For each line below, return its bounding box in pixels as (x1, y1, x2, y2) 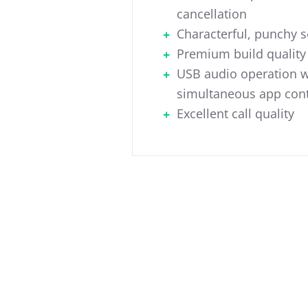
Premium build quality (177, 45, 306, 63)
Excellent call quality (177, 105, 294, 122)
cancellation (177, 5, 247, 23)
